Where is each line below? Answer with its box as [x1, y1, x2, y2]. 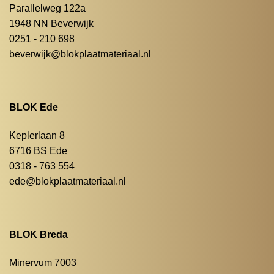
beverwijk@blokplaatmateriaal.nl [9, 49, 151, 60]
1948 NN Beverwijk [9, 18, 94, 29]
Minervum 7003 [9, 257, 76, 268]
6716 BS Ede [9, 145, 67, 156]
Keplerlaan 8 [9, 130, 65, 141]
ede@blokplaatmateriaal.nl [9, 176, 126, 187]
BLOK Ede [9, 102, 58, 113]
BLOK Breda [9, 229, 68, 240]
